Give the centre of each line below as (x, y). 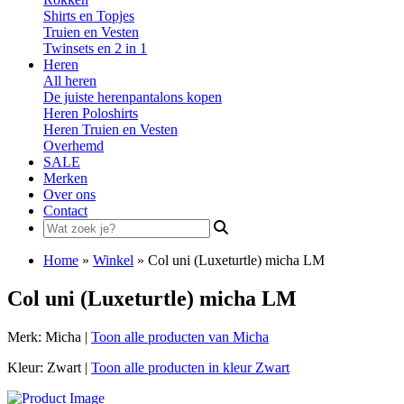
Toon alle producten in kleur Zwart (190, 367)
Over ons (69, 194)
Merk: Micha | (49, 336)
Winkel (113, 260)
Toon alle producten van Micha (180, 336)
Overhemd (73, 146)
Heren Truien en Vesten (110, 129)
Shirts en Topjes (89, 16)
